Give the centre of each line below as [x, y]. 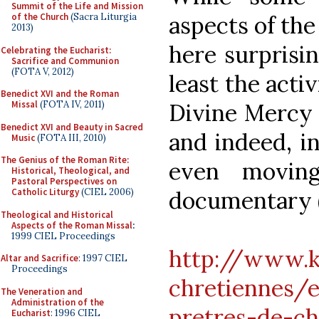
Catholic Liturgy [45, 192]
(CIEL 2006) [106, 192]
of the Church [40, 17]
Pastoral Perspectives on [64, 181]
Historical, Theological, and [70, 171]
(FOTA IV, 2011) [71, 104]
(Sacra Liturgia [103, 17]
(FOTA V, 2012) [43, 71]
